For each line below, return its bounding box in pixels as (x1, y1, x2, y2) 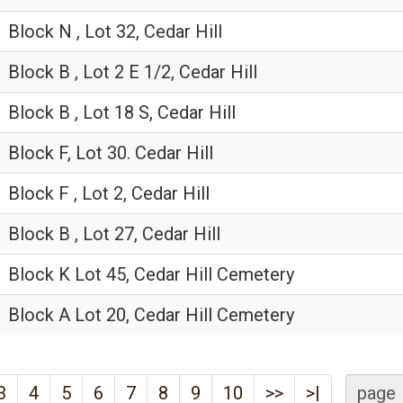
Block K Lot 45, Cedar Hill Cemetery (8, 264, 294, 285)
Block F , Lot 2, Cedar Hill (8, 183, 210, 204)
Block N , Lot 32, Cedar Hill (8, 21, 222, 42)
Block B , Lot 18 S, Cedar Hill (8, 102, 236, 123)
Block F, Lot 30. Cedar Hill (8, 142, 213, 164)
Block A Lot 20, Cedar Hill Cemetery (8, 304, 294, 326)
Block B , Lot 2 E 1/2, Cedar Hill (8, 61, 257, 83)
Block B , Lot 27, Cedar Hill (8, 223, 220, 245)
